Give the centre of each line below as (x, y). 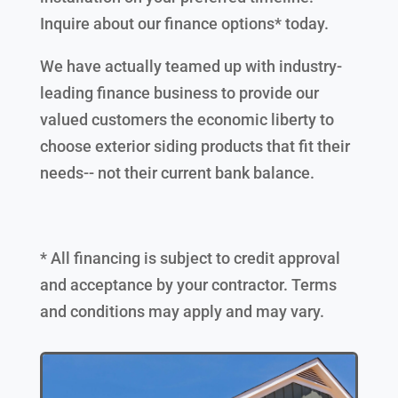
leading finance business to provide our (179, 92)
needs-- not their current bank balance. (177, 172)
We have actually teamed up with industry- (191, 66)
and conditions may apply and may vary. (182, 311)
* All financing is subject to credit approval (190, 258)
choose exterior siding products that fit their (195, 146)
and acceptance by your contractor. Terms (188, 284)
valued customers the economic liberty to (187, 119)
